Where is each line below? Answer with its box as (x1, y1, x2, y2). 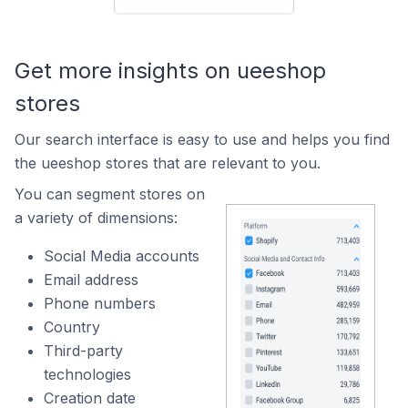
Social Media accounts (44, 247, 199, 265)
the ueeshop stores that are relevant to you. (15, 154, 321, 172)
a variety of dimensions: (15, 209, 178, 227)
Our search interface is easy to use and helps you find (15, 130, 390, 148)
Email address (44, 270, 138, 289)
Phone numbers (44, 294, 156, 312)
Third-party (44, 342, 123, 360)
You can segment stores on (15, 185, 205, 203)
